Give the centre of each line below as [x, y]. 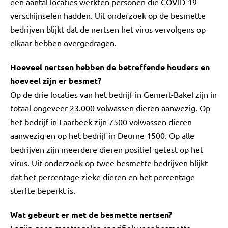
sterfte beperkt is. [43, 190]
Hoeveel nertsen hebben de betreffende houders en [110, 67]
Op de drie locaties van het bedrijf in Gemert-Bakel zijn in [113, 94]
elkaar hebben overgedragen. [63, 43]
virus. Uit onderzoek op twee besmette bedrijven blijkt [109, 163]
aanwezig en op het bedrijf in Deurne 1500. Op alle [102, 135]
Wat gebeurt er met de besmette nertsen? [91, 215]
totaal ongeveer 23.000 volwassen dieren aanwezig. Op [110, 108]
